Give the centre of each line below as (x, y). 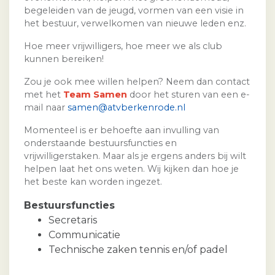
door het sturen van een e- (188, 95)
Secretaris (73, 220)
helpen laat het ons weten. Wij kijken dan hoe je (131, 169)
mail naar (46, 108)
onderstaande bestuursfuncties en (100, 143)
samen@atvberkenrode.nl (126, 108)
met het (44, 95)
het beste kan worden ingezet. (93, 182)
